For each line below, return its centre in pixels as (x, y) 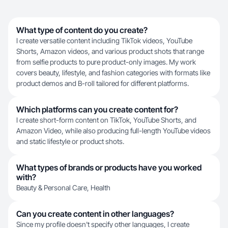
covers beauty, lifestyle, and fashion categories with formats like (113, 73)
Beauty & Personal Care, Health (63, 188)
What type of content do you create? (82, 30)
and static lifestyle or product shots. (70, 141)
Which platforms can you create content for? (97, 109)
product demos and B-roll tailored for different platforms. (103, 83)
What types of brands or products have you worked (109, 167)
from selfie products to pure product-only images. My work (106, 62)
